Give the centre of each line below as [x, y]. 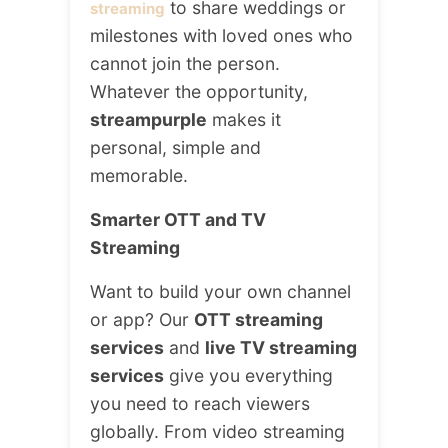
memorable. [139, 176]
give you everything [248, 376]
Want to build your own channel [220, 292]
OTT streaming [258, 320]
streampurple [148, 120]
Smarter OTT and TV [178, 220]
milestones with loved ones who [221, 36]
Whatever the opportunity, [199, 92]
